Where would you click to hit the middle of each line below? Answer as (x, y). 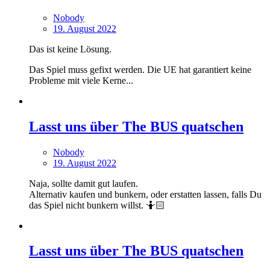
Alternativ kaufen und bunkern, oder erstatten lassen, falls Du (145, 194)
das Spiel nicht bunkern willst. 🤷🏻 (97, 205)
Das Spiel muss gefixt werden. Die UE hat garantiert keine (140, 69)
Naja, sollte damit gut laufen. (83, 183)
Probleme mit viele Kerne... (81, 80)
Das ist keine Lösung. (70, 49)
